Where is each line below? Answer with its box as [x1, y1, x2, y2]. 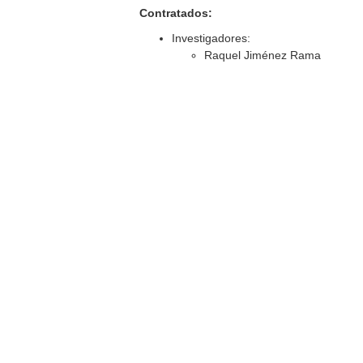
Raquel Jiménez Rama [204, 49, 322, 62]
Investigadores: [172, 32, 251, 45]
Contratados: [139, 6, 213, 19]
